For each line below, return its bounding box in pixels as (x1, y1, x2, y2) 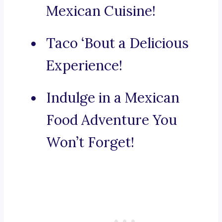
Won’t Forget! (46, 133, 134, 152)
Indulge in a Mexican (46, 89, 179, 107)
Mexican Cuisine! (46, 2, 156, 20)
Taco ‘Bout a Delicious (46, 34, 189, 53)
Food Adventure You (46, 111, 177, 129)
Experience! (46, 56, 122, 75)
